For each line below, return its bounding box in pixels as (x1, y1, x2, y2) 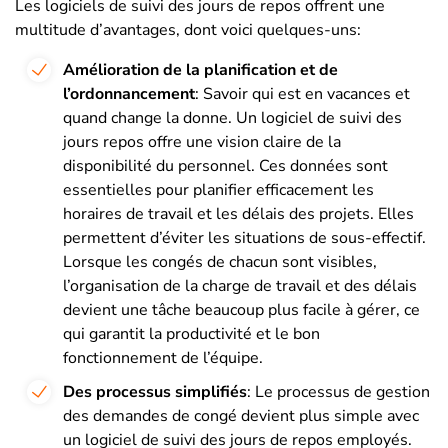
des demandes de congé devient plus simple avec (63, 404, 419, 427)
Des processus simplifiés (63, 380, 247, 403)
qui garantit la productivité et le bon (63, 322, 320, 345)
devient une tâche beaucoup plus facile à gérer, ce (63, 298, 420, 321)
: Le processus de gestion (247, 380, 430, 403)
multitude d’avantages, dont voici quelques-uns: (15, 18, 361, 41)
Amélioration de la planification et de (63, 58, 338, 81)
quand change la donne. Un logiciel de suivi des (63, 106, 402, 129)
